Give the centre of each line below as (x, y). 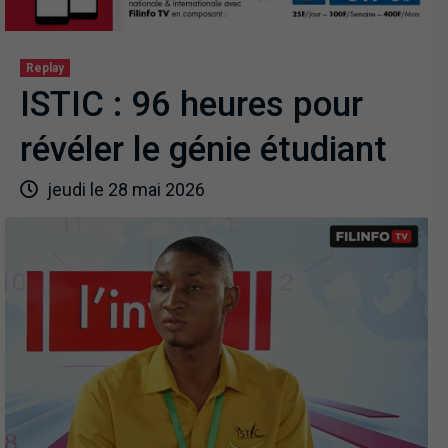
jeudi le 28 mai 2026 (124, 189)
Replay (45, 67)
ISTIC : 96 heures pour (191, 104)
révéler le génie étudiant (203, 149)
